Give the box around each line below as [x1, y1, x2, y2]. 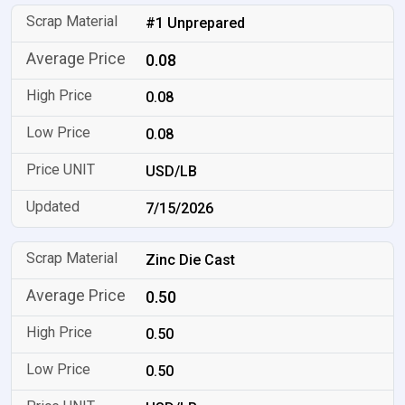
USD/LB [146, 163, 198, 180]
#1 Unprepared [146, 14, 246, 32]
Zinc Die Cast [146, 251, 236, 268]
